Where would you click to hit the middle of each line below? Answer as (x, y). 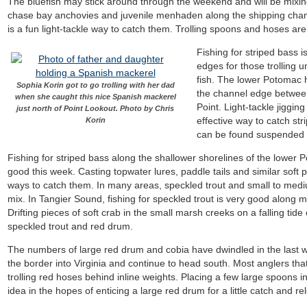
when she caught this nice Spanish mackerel (95, 97)
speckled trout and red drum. (71, 226)
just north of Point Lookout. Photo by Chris (96, 108)
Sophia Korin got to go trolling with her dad (95, 85)
